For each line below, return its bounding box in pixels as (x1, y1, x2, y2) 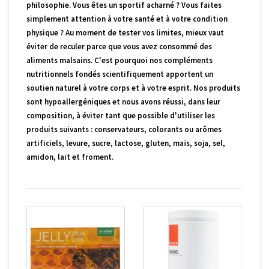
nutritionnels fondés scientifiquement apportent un (26, 69, 213, 79)
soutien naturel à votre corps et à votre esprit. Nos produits (26, 83, 240, 93)
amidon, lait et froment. (26, 152, 113, 162)
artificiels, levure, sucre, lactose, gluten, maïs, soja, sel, (26, 138, 225, 148)
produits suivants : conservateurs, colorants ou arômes (26, 124, 222, 134)
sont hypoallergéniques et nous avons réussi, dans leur (26, 97, 220, 107)
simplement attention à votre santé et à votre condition (26, 14, 228, 24)
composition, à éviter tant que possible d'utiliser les (26, 110, 215, 121)
